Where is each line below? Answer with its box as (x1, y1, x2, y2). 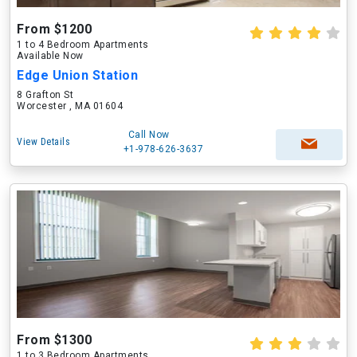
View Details (17, 136, 70, 147)
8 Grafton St (17, 89, 73, 100)
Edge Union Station (17, 68, 138, 83)
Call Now (127, 129, 170, 140)
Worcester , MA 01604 (17, 100, 123, 112)
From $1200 (17, 22, 92, 37)
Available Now (17, 50, 84, 61)
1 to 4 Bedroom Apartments (17, 39, 149, 50)
